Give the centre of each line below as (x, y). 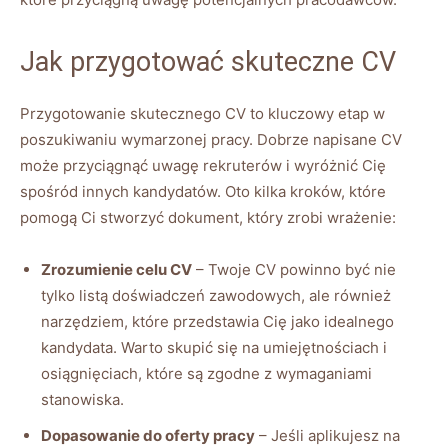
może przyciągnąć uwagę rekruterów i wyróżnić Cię (203, 165)
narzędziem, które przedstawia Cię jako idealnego (217, 321)
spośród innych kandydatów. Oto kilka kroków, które (203, 191)
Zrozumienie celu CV (116, 269)
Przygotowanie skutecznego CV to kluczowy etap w (202, 113)
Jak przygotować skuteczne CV (208, 61)
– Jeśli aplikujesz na (327, 435)
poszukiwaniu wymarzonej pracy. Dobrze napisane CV (211, 139)
